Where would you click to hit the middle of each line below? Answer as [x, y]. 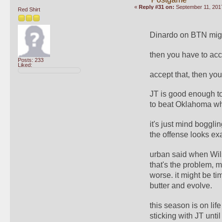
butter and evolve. [181, 186]
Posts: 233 [31, 60]
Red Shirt [29, 9]
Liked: [25, 65]
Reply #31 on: [156, 7]
